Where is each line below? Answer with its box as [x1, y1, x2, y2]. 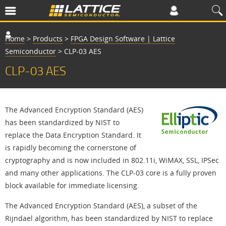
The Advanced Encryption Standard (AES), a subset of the [5, 201, 197, 210]
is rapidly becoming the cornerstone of [5, 143, 136, 152]
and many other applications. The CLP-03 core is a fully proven [5, 168, 216, 178]
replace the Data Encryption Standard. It [5, 130, 141, 140]
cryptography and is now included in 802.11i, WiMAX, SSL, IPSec [5, 155, 219, 165]
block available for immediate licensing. [5, 181, 139, 190]
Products [33, 34, 63, 43]
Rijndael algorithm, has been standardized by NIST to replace [5, 213, 213, 223]
